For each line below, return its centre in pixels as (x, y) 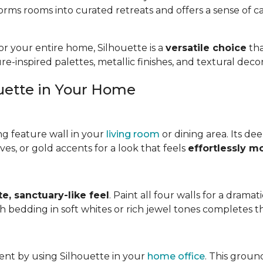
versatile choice (206, 48)
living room (133, 134)
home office (176, 256)
